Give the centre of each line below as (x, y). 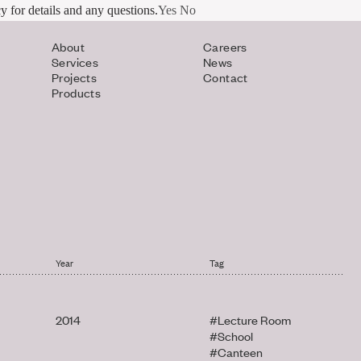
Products (77, 92)
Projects (75, 77)
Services (75, 62)
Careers (225, 46)
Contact (226, 77)
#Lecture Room (250, 320)
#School (231, 336)
